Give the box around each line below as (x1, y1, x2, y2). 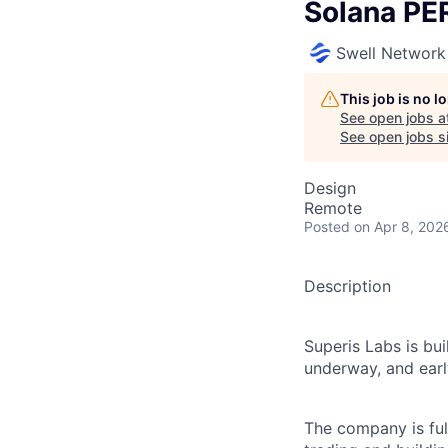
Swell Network (336, 43, 446, 63)
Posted (304, 218, 350, 235)
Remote (304, 198, 362, 218)
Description (304, 276, 391, 296)
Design (304, 178, 356, 198)
